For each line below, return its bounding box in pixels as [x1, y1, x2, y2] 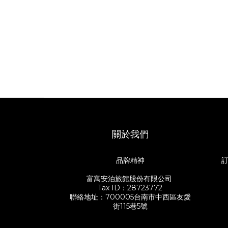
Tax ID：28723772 [98, 183, 163, 192]
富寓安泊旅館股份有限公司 [86, 174, 174, 183]
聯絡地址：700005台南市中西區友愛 [69, 192, 191, 202]
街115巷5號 [112, 202, 148, 211]
